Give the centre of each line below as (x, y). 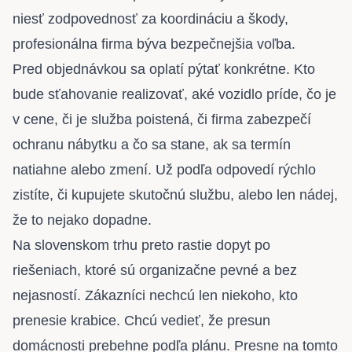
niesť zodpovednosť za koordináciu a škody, (150, 19)
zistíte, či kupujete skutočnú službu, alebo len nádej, (175, 195)
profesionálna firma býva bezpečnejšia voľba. (154, 44)
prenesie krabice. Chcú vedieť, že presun (141, 321)
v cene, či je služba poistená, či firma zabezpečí (162, 120)
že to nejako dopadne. (82, 220)
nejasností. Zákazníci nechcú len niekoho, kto (155, 296)
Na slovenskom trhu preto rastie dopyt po (141, 246)
